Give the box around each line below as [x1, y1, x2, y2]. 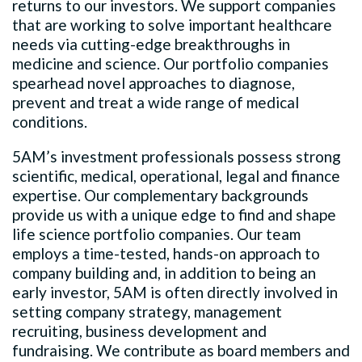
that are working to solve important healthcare [12, 15, 332, 34]
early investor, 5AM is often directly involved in [12, 282, 338, 301]
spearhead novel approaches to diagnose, [12, 73, 295, 92]
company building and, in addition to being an [12, 263, 316, 282]
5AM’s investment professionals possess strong [12, 146, 341, 166]
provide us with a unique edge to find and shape [12, 204, 336, 224]
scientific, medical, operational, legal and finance [12, 166, 340, 185]
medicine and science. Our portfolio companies [12, 53, 329, 73]
